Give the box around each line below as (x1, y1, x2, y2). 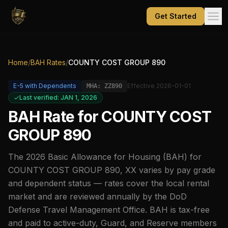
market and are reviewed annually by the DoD (8, 191, 187, 202)
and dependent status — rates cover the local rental (8, 178, 209, 188)
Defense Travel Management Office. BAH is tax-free (8, 205, 210, 215)
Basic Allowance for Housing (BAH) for (45, 152, 202, 162)
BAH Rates (31, 58, 66, 67)
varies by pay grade (136, 165, 215, 175)
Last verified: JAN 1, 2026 (19, 94, 97, 101)
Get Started (155, 12, 196, 20)
